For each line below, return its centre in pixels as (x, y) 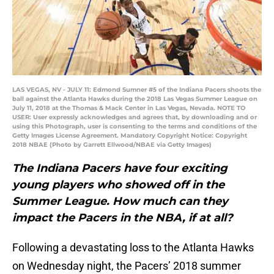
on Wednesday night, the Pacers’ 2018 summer (127, 266)
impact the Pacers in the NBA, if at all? (123, 218)
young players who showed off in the (118, 185)
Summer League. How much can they (120, 202)
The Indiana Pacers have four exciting (120, 168)
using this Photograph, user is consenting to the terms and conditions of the (135, 127)
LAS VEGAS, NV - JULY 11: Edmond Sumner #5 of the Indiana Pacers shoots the (137, 90)
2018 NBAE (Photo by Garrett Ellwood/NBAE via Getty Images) (112, 145)
